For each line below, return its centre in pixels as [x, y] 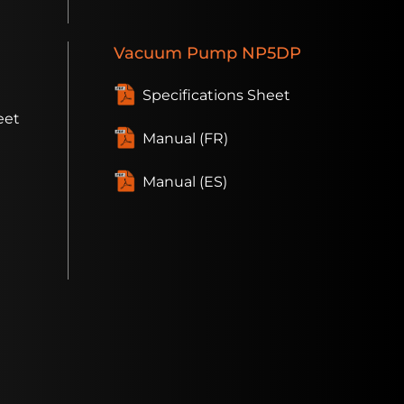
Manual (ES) [185, 182]
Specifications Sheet [216, 96]
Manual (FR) [185, 139]
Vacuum [148, 53]
